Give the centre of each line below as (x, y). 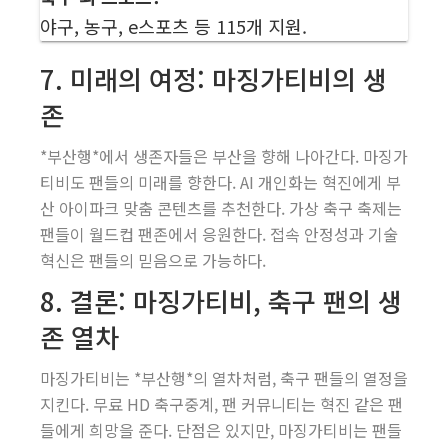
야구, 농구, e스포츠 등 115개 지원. (173, 26)
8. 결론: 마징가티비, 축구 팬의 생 (221, 300)
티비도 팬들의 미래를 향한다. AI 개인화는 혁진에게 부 (220, 182)
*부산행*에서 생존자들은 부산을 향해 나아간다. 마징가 (224, 156)
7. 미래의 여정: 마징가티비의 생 (213, 78)
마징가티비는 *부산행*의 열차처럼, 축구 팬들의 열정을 (224, 378)
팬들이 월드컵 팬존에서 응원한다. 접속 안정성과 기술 (219, 234)
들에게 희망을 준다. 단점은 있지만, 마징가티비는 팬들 (221, 430)
